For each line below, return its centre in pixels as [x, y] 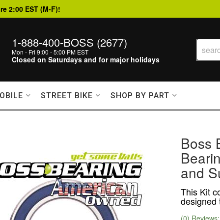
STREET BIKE [67, 96]
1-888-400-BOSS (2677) [69, 42]
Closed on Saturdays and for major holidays [86, 59]
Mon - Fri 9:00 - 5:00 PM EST [50, 52]
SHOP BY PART [140, 96]
